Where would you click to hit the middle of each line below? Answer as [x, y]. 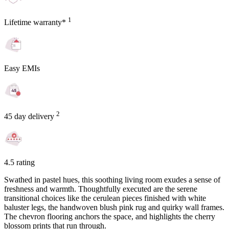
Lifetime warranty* [36, 22]
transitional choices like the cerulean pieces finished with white [105, 198]
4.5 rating [19, 163]
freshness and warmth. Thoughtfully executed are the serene [101, 189]
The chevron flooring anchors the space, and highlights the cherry [110, 217]
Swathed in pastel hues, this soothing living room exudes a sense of [112, 180]
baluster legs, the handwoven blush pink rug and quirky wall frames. [114, 208]
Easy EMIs [22, 68]
